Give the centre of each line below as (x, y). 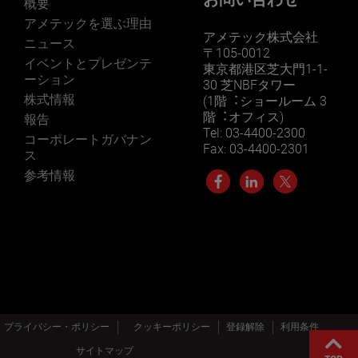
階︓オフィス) (243, 117)
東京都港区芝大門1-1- (265, 70)
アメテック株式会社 (261, 38)
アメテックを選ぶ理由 (88, 24)
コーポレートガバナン (88, 140)
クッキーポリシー (172, 327)
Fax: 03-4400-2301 (256, 149)
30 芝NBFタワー (249, 86)
